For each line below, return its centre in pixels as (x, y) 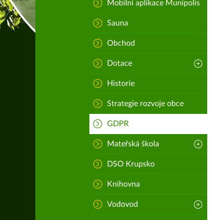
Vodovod (123, 204)
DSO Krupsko (131, 164)
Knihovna (124, 184)
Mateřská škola (133, 144)
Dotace (120, 63)
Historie (121, 83)
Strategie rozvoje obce (145, 104)
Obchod (121, 43)
